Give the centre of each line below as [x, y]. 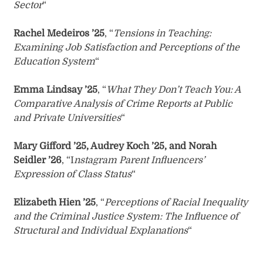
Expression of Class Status [73, 175]
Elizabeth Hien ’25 [55, 203]
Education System [55, 62]
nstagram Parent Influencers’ [140, 161]
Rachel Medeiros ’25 [59, 34]
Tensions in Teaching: [163, 34]
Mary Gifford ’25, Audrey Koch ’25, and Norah [115, 146]
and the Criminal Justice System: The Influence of [126, 217]
